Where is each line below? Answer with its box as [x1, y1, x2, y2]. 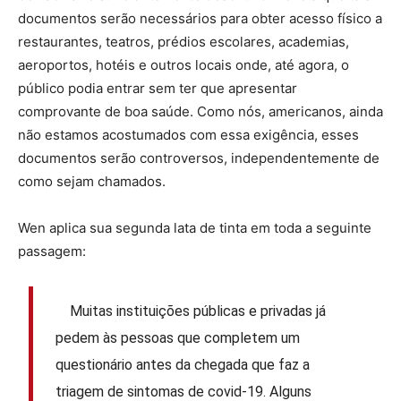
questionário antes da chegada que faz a [55, 355, 311, 373]
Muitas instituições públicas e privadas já [55, 302, 327, 320]
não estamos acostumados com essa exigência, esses [18, 126, 359, 144]
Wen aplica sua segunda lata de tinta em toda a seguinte [18, 219, 371, 237]
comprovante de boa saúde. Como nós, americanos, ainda [18, 103, 383, 121]
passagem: [18, 243, 86, 260]
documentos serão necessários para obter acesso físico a [18, 10, 382, 28]
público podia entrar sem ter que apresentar [18, 80, 297, 98]
